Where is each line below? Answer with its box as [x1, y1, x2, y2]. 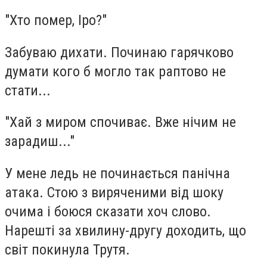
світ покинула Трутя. [5, 241, 130, 258]
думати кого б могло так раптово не [5, 63, 226, 80]
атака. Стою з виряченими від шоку [5, 184, 223, 201]
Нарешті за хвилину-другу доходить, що [5, 222, 246, 239]
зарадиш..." [5, 133, 74, 150]
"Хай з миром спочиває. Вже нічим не [5, 114, 236, 131]
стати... [5, 82, 51, 99]
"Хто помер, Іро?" [5, 11, 107, 29]
